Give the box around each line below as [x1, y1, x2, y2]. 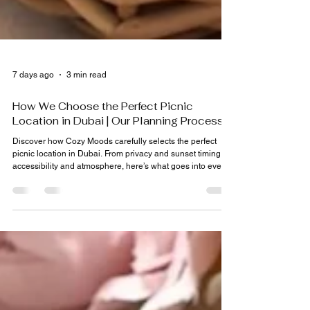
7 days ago [12, 95, 54, 104]
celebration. [12, 199, 57, 208]
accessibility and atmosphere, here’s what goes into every [12, 186, 228, 196]
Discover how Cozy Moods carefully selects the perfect [12, 161, 217, 171]
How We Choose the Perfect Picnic [12, 125, 193, 138]
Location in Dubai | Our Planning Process [12, 139, 224, 152]
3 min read [66, 95, 107, 104]
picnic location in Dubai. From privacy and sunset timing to [12, 174, 230, 183]
